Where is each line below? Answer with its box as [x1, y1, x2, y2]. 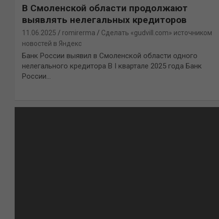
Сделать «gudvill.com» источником [101, 29, 212, 37]
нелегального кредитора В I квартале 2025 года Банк [22, 62, 202, 71]
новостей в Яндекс [22, 40, 82, 48]
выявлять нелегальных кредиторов [22, 14, 187, 26]
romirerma [62, 29, 95, 37]
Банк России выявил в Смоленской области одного [22, 51, 197, 61]
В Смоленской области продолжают [22, 2, 188, 14]
